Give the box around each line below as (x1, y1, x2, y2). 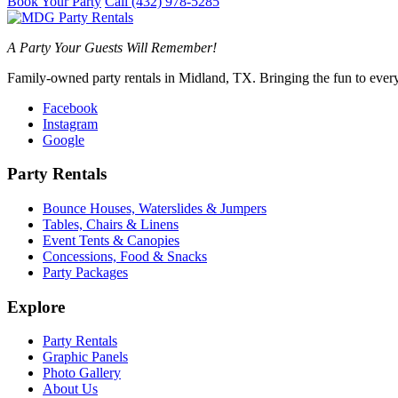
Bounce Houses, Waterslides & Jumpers (43, 201, 267, 216)
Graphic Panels (43, 349, 128, 365)
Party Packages (43, 265, 128, 280)
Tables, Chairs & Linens (43, 217, 179, 232)
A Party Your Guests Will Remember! (7, 39, 217, 55)
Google (43, 131, 84, 147)
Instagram (43, 115, 98, 131)
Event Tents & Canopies (43, 233, 179, 248)
